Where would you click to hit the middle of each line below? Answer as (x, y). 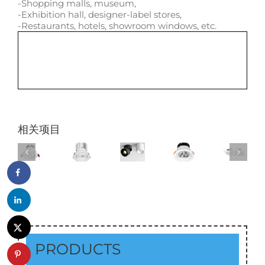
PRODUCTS (78, 249)
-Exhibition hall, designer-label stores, (100, 14)
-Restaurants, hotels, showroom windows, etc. (117, 25)
